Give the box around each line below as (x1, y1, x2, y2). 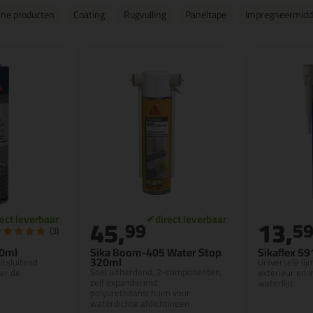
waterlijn (258, 275, 293, 291)
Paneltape (185, 6, 226, 24)
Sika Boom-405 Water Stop (90, 242, 221, 263)
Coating (73, 6, 105, 24)
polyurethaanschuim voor (90, 284, 190, 301)
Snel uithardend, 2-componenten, (90, 263, 222, 280)
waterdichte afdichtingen (90, 295, 189, 312)
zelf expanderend (90, 274, 158, 291)
